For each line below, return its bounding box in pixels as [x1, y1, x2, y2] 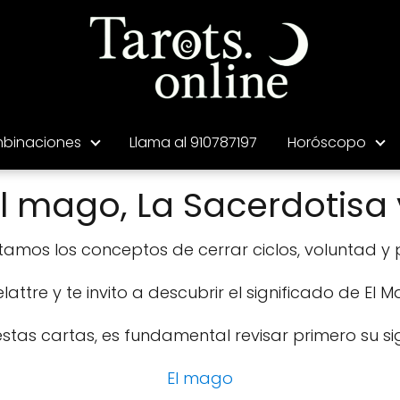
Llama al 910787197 [129, 131, 257, 153]
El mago [167, 366, 233, 389]
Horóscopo [287, 131, 366, 153]
